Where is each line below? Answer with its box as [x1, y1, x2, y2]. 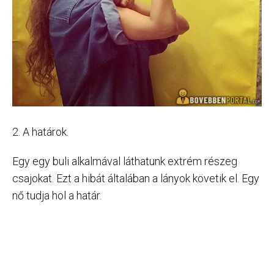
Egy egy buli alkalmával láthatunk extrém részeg [12, 155, 237, 168]
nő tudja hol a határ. [12, 189, 102, 202]
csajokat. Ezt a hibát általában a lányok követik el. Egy [12, 172, 259, 185]
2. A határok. [12, 125, 68, 138]
